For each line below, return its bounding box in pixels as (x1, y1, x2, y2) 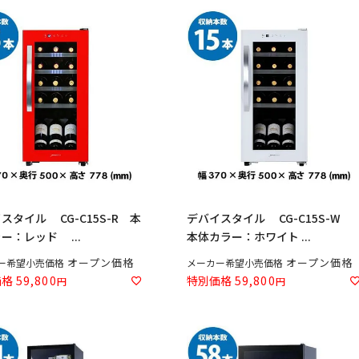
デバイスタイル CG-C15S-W (187, 209, 352, 226)
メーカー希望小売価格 (187, 255, 283, 269)
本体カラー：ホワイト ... (187, 228, 311, 244)
